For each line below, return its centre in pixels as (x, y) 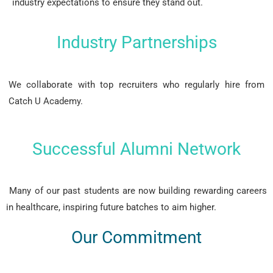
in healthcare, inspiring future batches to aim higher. (111, 207)
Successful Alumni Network (136, 149)
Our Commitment (136, 237)
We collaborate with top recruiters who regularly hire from (136, 85)
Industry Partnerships (136, 42)
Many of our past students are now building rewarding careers (136, 191)
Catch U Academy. (46, 101)
